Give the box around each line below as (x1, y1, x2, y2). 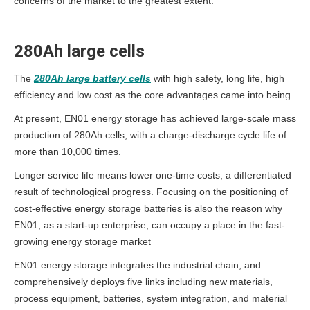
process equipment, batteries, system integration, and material (14, 293, 287, 304)
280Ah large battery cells (34, 73, 151, 84)
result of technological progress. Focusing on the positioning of (14, 186, 288, 198)
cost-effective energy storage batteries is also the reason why (14, 203, 282, 215)
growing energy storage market (14, 236, 151, 248)
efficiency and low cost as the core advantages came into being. (14, 89, 293, 101)
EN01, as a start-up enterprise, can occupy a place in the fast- (14, 219, 285, 231)
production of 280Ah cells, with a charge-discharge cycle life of (14, 129, 286, 141)
